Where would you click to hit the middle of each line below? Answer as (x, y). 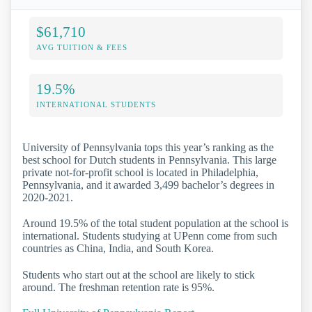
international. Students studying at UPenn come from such (150, 236)
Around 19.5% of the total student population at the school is (155, 224)
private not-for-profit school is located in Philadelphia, (140, 173)
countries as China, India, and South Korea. (118, 249)
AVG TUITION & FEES (82, 48)
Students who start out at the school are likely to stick (139, 274)
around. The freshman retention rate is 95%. (118, 287)
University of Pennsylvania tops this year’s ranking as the (148, 148)
